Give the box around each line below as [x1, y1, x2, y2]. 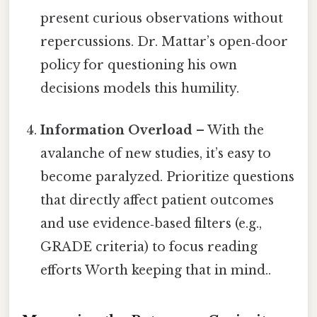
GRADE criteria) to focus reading [40, 238, 258, 255]
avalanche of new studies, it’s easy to [40, 145, 272, 161]
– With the [192, 122, 265, 138]
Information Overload [40, 122, 193, 138]
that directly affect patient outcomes [40, 192, 275, 208]
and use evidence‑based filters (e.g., [40, 215, 263, 231]
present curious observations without [40, 10, 284, 26]
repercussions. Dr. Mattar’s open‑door [40, 33, 289, 50]
